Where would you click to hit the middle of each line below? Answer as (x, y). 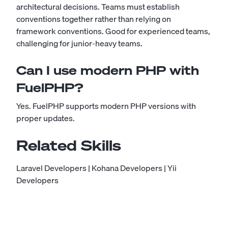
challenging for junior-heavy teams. (79, 43)
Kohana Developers (127, 168)
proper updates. (46, 118)
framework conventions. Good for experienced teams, (113, 31)
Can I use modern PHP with (108, 70)
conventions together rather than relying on (94, 19)
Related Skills (69, 145)
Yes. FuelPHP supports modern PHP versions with (106, 106)
